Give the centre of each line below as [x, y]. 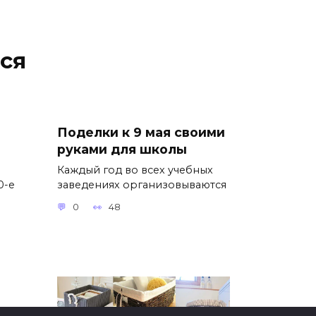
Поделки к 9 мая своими [141, 132]
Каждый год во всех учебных [135, 170]
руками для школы [122, 149]
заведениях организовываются [142, 184]
